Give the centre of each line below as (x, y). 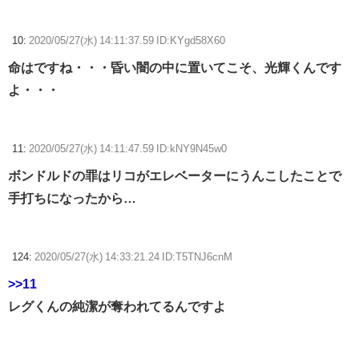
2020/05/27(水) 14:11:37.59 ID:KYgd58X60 (127, 41)
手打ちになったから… (72, 198)
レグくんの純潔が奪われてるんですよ (117, 307)
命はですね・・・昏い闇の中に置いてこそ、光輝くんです (175, 68)
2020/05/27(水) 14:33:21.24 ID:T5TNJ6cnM (133, 257)
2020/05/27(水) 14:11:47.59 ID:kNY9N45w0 (128, 149)
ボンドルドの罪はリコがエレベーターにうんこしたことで (175, 176)
